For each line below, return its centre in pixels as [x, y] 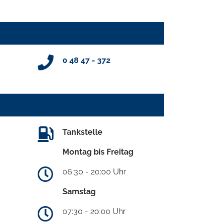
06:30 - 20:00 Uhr [94, 172]
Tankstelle [83, 132]
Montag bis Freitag [98, 152]
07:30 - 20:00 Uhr [94, 212]
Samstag [79, 192]
